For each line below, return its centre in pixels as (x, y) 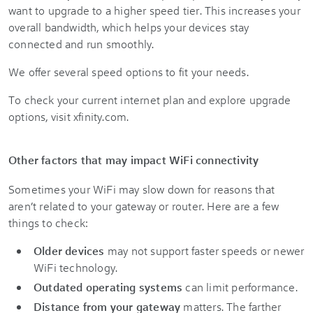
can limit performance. (240, 287)
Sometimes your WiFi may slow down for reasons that (142, 189)
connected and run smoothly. (81, 44)
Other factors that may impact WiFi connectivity (134, 160)
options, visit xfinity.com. (69, 116)
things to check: (49, 223)
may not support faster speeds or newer (204, 250)
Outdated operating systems (108, 287)
